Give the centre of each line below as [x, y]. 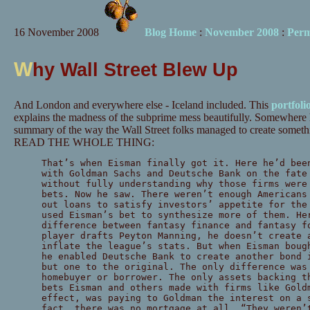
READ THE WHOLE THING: [84, 143]
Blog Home [170, 32]
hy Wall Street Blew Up [135, 70]
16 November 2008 [56, 32]
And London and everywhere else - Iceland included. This [142, 105]
